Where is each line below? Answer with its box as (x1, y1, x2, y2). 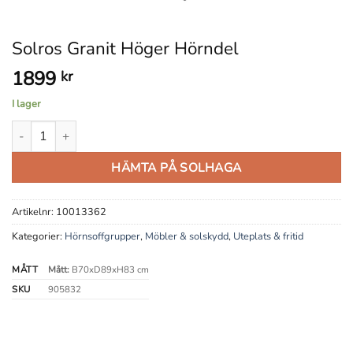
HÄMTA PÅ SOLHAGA (111, 158, 242, 176)
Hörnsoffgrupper (65, 229, 140, 243)
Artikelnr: (12, 204, 56, 219)
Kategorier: (12, 229, 65, 243)
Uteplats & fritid (233, 229, 303, 243)
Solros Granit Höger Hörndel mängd (11, 120, 194, 136)
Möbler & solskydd (145, 229, 229, 243)
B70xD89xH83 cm (69, 262, 149, 276)
